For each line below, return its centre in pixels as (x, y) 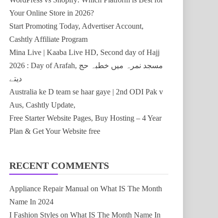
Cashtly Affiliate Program (48, 39)
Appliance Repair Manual (49, 189)
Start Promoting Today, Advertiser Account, (76, 26)
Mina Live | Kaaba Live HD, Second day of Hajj (84, 52)
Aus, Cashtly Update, (42, 105)
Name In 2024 (31, 202)
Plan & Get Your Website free (55, 131)
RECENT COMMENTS (59, 165)
